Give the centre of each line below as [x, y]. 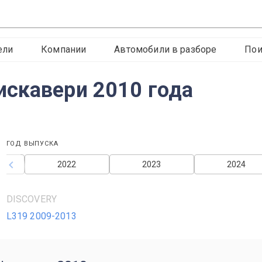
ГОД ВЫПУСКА [32, 144]
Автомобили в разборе [166, 49]
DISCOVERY [32, 199]
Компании [64, 49]
